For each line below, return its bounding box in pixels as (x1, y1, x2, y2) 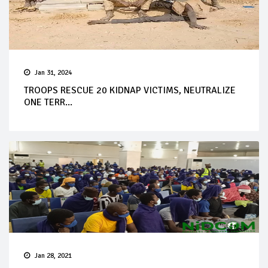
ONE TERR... (24, 96, 72, 109)
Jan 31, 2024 (35, 68, 72, 78)
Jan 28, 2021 (35, 251, 72, 261)
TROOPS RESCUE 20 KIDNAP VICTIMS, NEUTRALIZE (24, 84, 236, 97)
